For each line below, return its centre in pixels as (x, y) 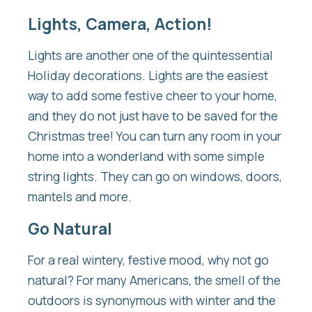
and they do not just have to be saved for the (153, 116)
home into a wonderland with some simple (146, 156)
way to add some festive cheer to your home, (153, 96)
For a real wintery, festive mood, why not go (148, 260)
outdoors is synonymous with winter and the (152, 301)
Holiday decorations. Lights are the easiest (148, 76)
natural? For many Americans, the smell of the (154, 280)
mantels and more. (80, 197)
